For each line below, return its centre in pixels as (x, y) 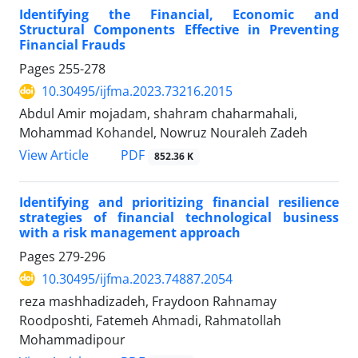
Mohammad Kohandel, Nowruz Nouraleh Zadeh (163, 133)
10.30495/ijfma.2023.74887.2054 (137, 278)
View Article (54, 155)
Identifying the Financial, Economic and (179, 15)
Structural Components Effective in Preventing (179, 30)
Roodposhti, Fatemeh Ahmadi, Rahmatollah (150, 320)
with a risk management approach (130, 232)
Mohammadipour (72, 339)
